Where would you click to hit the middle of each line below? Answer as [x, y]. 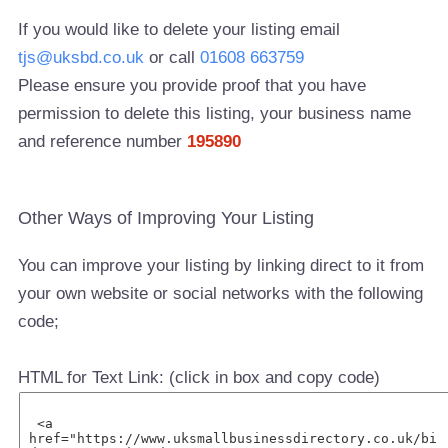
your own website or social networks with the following [221, 293]
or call [172, 57]
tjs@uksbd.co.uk [81, 57]
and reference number [103, 141]
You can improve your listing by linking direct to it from [221, 265]
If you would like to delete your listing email [179, 29]
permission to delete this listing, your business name [215, 113]
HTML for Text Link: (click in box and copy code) [199, 377]
